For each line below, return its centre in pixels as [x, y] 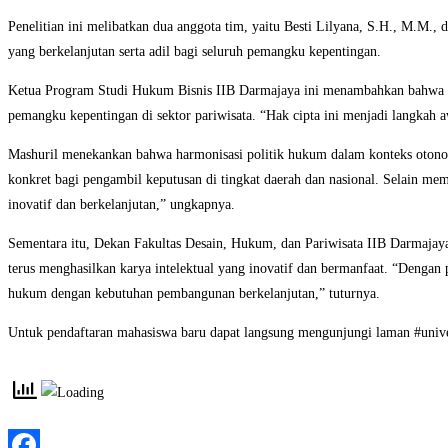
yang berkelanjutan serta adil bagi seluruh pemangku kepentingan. [194, 52]
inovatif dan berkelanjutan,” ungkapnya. [121, 205]
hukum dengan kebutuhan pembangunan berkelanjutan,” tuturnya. [194, 294]
